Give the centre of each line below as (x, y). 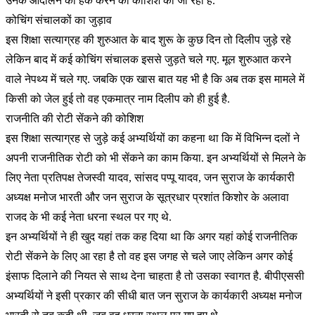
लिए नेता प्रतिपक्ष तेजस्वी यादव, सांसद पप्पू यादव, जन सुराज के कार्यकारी (150, 178)
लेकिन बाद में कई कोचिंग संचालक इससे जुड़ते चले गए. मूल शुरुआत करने (148, 59)
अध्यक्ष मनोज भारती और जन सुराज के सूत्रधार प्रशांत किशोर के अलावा (147, 197)
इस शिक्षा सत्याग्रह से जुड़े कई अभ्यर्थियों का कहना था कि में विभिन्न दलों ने (153, 138)
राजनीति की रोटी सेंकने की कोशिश (75, 118)
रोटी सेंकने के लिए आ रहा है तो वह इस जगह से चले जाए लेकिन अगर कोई (149, 256)
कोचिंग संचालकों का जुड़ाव (59, 20)
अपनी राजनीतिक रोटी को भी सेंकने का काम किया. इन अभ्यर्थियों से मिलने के (156, 158)
